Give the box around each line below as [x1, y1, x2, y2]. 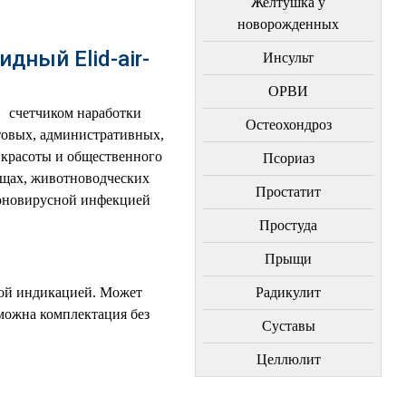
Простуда [259, 217, 318, 233]
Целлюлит [256, 352, 321, 367]
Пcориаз [262, 150, 314, 166]
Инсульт [263, 50, 314, 65]
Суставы [261, 318, 315, 333]
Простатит [256, 184, 322, 199]
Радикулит [256, 285, 322, 300]
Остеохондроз [245, 117, 332, 132]
